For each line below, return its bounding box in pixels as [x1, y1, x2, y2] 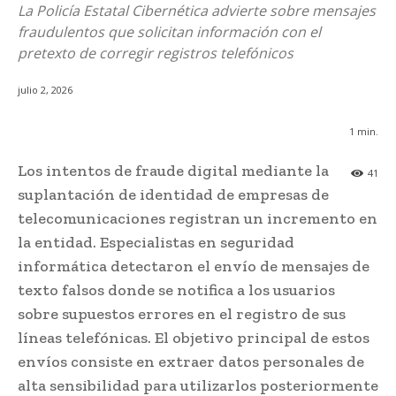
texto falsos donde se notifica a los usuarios [18, 280, 335, 301]
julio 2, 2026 [18, 83, 72, 97]
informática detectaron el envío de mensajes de [18, 256, 369, 277]
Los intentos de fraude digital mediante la [18, 161, 329, 181]
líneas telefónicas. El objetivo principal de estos [18, 328, 369, 348]
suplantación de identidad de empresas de [18, 185, 329, 205]
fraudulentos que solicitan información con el [18, 22, 321, 42]
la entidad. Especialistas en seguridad [18, 232, 294, 253]
